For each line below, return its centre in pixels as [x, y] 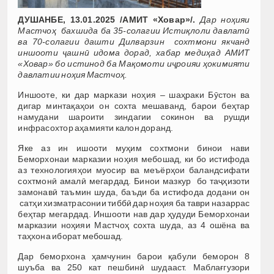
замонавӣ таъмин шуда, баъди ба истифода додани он [134, 192]
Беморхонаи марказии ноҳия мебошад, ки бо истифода [134, 159]
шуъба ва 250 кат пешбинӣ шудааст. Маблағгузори [134, 268]
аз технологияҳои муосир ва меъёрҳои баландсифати [134, 170]
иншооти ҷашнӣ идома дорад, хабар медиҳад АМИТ [134, 53]
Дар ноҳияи [225, 20]
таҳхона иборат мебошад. [71, 236]
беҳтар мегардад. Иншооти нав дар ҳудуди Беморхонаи [134, 214]
